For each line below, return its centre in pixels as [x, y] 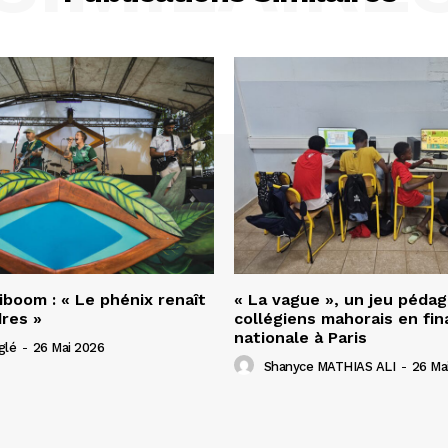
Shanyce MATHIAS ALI [329, 366]
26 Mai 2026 [68, 347]
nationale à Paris [300, 337]
